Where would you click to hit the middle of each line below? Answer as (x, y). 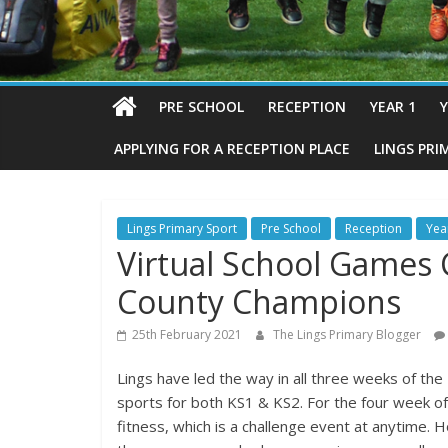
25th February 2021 (187, 335)
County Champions (259, 302)
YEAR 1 (393, 107)
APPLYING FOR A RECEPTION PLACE (232, 149)
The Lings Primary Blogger (348, 335)
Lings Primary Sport (182, 229)
